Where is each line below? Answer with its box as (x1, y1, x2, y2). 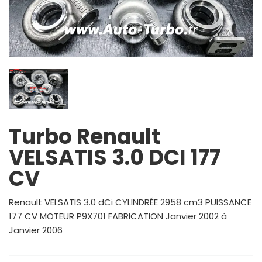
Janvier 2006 (9, 223, 63, 236)
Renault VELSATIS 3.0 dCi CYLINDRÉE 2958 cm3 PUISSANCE (9, 195, 251, 208)
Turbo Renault (9, 121, 160, 151)
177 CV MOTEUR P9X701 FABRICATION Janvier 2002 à (9, 209, 227, 222)
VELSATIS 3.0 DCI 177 (9, 142, 220, 173)
